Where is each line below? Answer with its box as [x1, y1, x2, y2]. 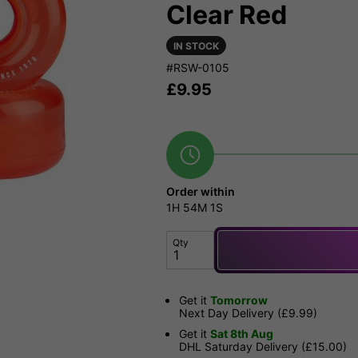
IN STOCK [173, 40, 219, 53]
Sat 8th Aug [210, 327, 273, 341]
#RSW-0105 [166, 61, 229, 75]
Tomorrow [210, 293, 268, 308]
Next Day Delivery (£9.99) [179, 306, 317, 320]
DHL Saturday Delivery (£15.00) [179, 340, 347, 354]
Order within [166, 185, 235, 199]
